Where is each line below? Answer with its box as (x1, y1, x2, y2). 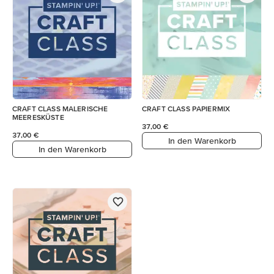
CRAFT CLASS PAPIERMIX (142, 105, 231, 113)
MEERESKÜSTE (12, 113, 64, 121)
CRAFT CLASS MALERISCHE (12, 105, 108, 113)
